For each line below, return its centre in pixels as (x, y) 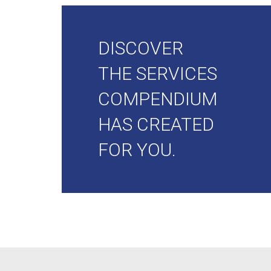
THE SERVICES (158, 73)
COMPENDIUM (158, 99)
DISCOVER (141, 48)
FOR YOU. (137, 150)
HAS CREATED (156, 124)
